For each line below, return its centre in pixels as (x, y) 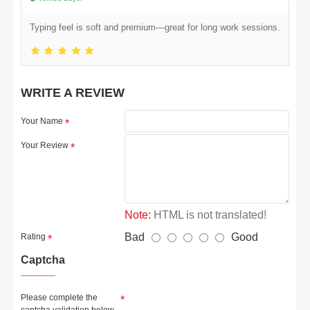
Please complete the (59, 298)
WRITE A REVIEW (73, 93)
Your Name (42, 121)
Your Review (45, 145)
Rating (33, 237)
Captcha (43, 260)
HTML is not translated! (209, 215)
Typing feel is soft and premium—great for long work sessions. (155, 27)
